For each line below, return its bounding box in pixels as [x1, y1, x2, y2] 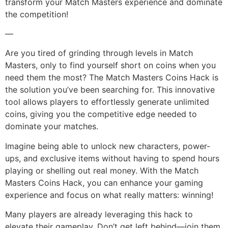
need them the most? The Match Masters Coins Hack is [5, 72, 218, 83]
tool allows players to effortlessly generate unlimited [5, 97, 209, 107]
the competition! [5, 9, 68, 19]
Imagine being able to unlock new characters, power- [5, 140, 210, 151]
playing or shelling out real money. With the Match [5, 165, 198, 176]
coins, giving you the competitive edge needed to [5, 109, 197, 120]
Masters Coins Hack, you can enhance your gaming [5, 177, 203, 188]
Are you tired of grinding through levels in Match [5, 48, 193, 59]
